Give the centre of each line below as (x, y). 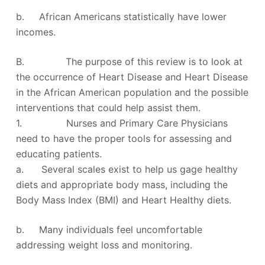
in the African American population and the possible (132, 92)
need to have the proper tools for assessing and (124, 138)
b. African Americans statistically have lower (121, 16)
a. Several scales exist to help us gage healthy (127, 169)
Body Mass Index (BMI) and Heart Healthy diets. (123, 200)
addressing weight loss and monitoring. (104, 245)
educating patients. (59, 153)
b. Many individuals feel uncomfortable (109, 229)
